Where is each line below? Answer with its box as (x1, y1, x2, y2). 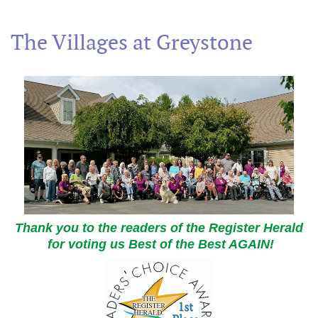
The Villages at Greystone (11, 30, 253, 56)
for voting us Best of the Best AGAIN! (44, 236, 274, 251)
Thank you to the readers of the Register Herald (15, 220, 303, 235)
